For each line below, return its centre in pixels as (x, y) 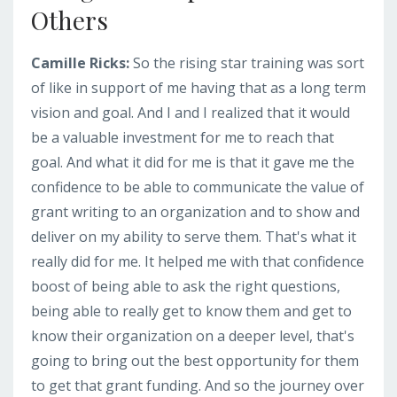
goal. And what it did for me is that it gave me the (193, 162)
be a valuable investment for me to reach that (183, 137)
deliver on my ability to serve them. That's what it (194, 236)
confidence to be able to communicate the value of (198, 187)
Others (70, 19)
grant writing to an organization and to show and (195, 211)
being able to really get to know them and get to (191, 311)
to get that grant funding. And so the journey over (198, 385)
